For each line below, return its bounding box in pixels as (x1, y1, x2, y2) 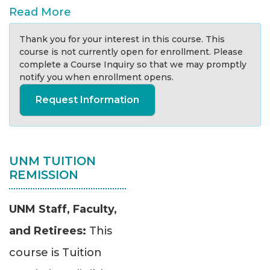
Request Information (36, 94, 139, 106)
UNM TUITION (9, 154, 96, 169)
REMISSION (9, 168, 78, 183)
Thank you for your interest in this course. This (19, 34, 225, 45)
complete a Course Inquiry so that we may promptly (19, 59, 246, 71)
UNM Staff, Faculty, (9, 202, 117, 216)
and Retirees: (9, 224, 89, 238)
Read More (9, 5, 71, 19)
